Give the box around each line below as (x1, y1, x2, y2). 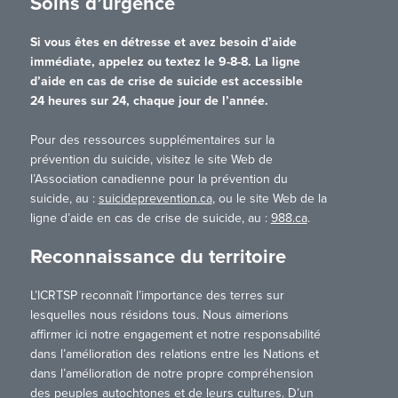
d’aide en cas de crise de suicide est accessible (29, 74, 303, 90)
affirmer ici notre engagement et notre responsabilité (29, 327, 321, 343)
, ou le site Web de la (211, 191, 327, 207)
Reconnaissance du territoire (29, 245, 286, 269)
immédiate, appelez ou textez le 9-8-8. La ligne (29, 54, 300, 70)
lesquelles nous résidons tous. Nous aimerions (29, 307, 289, 323)
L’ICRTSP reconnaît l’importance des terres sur (29, 288, 284, 304)
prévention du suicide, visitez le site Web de (29, 152, 273, 168)
